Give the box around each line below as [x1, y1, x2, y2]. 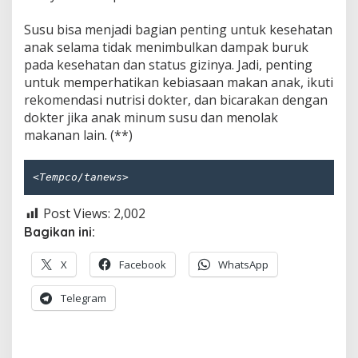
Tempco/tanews [39, 171, 122, 184]
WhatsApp [218, 257, 268, 272]
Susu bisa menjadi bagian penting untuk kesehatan [24, 21, 332, 39]
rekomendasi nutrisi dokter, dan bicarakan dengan [24, 91, 328, 109]
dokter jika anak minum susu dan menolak [24, 109, 278, 127]
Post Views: [43, 204, 110, 222]
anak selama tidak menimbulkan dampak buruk [24, 38, 308, 57]
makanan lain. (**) [24, 126, 133, 145]
